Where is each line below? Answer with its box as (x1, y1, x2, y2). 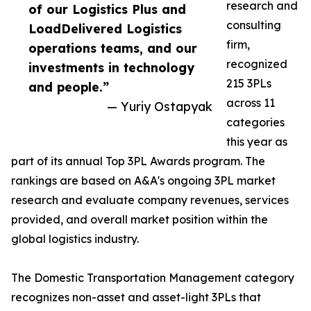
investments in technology (28, 60, 194, 76)
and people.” (28, 79, 109, 95)
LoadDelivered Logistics (28, 21, 182, 37)
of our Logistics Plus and (28, 1, 186, 17)
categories (226, 115, 285, 130)
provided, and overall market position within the (11, 212, 268, 227)
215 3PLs (226, 76, 271, 91)
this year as (226, 135, 287, 149)
